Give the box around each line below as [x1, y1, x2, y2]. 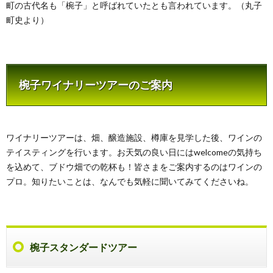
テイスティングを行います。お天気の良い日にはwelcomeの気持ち [6, 147, 262, 158]
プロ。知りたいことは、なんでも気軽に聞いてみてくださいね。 [6, 176, 253, 187]
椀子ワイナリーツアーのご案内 [19, 78, 172, 92]
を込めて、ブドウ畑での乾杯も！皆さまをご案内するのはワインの [6, 161, 262, 172]
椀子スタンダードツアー [30, 241, 137, 253]
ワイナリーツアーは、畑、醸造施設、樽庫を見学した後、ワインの [6, 132, 262, 143]
